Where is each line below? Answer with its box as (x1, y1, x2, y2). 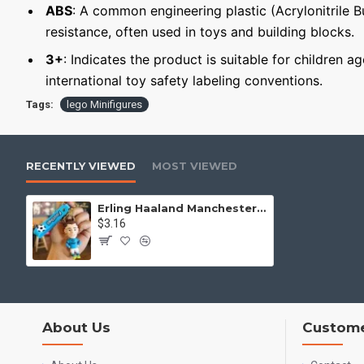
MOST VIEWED (152, 159, 237, 172)
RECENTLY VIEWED (26, 159, 136, 172)
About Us (42, 319, 110, 336)
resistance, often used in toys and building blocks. (45, 24, 354, 40)
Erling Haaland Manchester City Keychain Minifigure (257, 201, 266, 214)
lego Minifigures (67, 98, 142, 110)
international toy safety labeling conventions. (45, 72, 323, 89)
